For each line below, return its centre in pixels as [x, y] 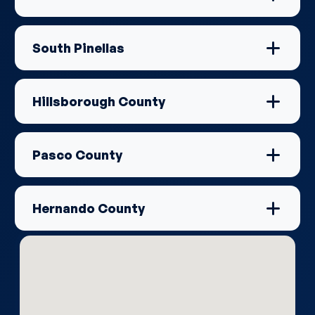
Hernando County [89, 208]
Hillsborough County [99, 101]
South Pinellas [78, 48]
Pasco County [77, 155]
